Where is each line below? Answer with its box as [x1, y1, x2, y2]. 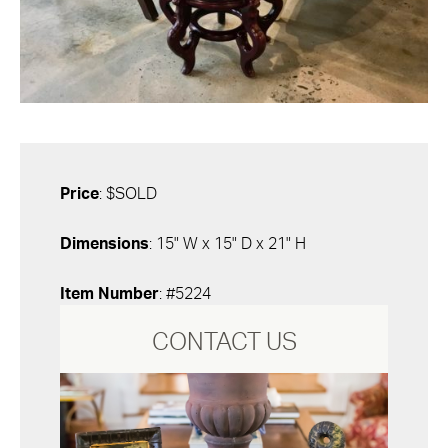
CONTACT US [151, 331, 297, 355]
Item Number [60, 286, 159, 302]
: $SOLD [99, 186, 157, 202]
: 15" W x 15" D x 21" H [149, 236, 306, 252]
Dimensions [60, 236, 149, 252]
